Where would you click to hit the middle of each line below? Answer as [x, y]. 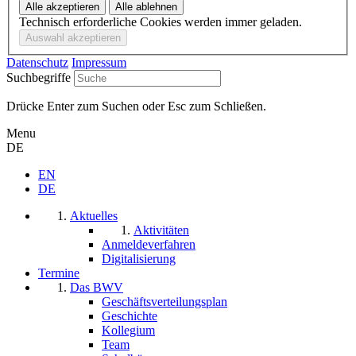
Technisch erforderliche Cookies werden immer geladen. [161, 22]
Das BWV [97, 288]
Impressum [99, 63]
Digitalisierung [139, 259]
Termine [59, 273]
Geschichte [130, 316]
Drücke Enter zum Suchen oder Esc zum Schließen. [136, 106]
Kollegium [128, 331]
